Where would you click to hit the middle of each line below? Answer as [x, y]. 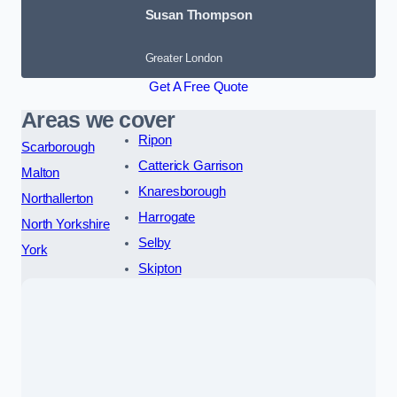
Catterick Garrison [191, 165]
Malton [41, 172]
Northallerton [58, 198]
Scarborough [58, 147]
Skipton [160, 268]
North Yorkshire [66, 224]
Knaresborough [182, 191]
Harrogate [167, 217]
